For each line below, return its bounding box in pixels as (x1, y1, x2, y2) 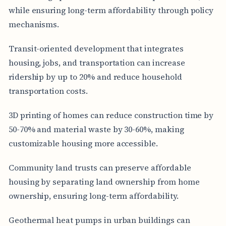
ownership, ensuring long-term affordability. (8, 190, 179, 201)
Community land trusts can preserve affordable (8, 161, 191, 173)
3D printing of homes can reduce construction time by (8, 109, 214, 121)
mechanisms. (8, 18, 60, 30)
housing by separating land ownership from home (8, 176, 200, 187)
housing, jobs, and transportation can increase (8, 56, 185, 68)
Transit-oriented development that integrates (8, 42, 184, 54)
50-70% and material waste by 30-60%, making (8, 123, 184, 135)
